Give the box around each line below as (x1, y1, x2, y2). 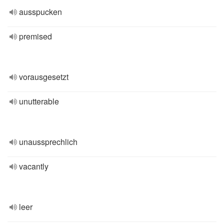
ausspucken (19, 6, 62, 17)
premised (19, 30, 52, 42)
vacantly (19, 160, 48, 172)
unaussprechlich (19, 136, 77, 147)
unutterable (19, 95, 59, 107)
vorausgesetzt (19, 71, 68, 82)
